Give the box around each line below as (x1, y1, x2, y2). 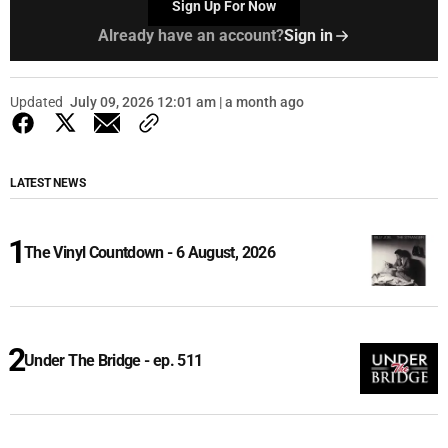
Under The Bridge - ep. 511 (24, 351, 203, 371)
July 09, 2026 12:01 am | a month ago (70, 94, 304, 111)
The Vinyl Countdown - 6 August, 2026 (24, 243, 275, 263)
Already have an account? (97, 26, 284, 46)
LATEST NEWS (10, 176, 86, 191)
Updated (10, 94, 63, 111)
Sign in (283, 26, 333, 46)
